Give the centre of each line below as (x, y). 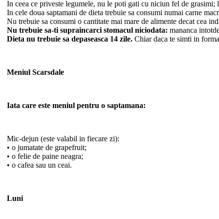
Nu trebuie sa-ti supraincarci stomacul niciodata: (87, 30)
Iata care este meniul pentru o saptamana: (76, 105)
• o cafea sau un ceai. (39, 165)
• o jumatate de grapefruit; (47, 147)
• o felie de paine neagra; (45, 156)
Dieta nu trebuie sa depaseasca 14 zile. (70, 39)
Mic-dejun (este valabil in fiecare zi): (63, 138)
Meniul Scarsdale (35, 72)
